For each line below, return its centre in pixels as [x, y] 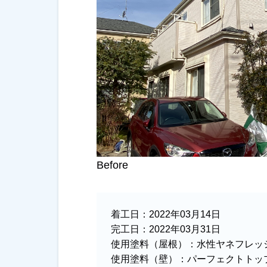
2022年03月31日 [185, 229]
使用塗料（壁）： [149, 259]
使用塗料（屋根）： [154, 244]
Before [112, 165]
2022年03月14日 [185, 214]
